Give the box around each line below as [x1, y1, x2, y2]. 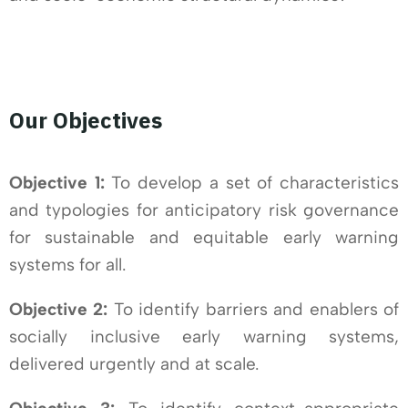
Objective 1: [9, 172, 105, 194]
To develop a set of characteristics [104, 172, 400, 194]
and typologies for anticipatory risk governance [9, 199, 399, 221]
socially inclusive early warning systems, [9, 326, 399, 348]
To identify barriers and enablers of [107, 299, 400, 321]
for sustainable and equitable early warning [9, 227, 399, 249]
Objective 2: [9, 299, 108, 321]
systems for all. [9, 254, 126, 276]
